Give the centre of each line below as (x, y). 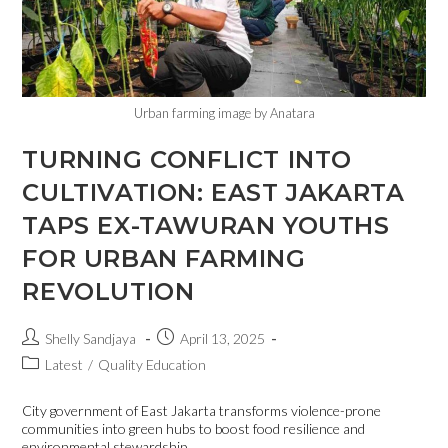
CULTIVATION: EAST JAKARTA (213, 192)
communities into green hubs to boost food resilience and (194, 428)
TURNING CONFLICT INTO (187, 159)
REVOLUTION (108, 291)
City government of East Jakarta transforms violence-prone (202, 410)
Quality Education (152, 364)
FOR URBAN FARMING (164, 258)
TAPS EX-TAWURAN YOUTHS (206, 225)
